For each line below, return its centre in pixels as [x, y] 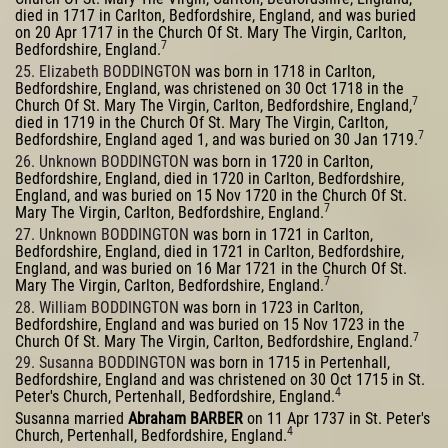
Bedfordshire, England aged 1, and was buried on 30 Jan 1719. [216, 140]
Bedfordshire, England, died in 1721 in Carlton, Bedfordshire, [209, 251]
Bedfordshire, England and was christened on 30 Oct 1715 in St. [220, 380]
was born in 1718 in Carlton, [283, 72]
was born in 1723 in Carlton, [271, 307]
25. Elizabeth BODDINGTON [103, 72]
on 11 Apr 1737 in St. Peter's [336, 419]
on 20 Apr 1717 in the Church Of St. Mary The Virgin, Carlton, [210, 33]
